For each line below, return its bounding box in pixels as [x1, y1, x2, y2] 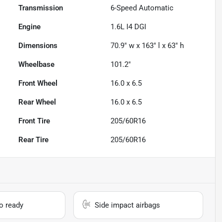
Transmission [18, 3, 63, 12]
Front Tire [18, 116, 51, 125]
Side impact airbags [95, 200, 161, 210]
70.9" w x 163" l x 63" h [111, 41, 184, 50]
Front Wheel [18, 78, 58, 88]
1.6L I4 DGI [111, 22, 147, 31]
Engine [18, 22, 41, 31]
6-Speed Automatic [111, 3, 174, 12]
